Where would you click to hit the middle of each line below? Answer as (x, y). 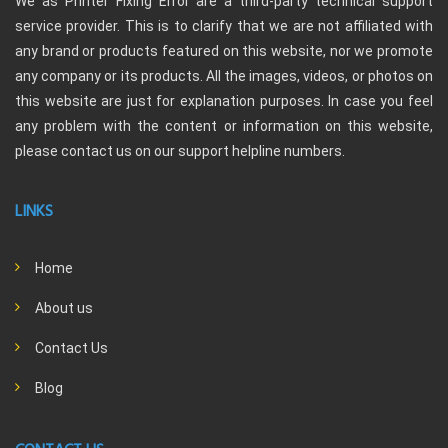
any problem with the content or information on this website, (224, 126)
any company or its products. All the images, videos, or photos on (224, 76)
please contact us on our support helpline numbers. (180, 151)
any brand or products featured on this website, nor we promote (224, 51)
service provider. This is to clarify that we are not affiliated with (224, 26)
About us (64, 308)
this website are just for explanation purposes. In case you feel (224, 101)
